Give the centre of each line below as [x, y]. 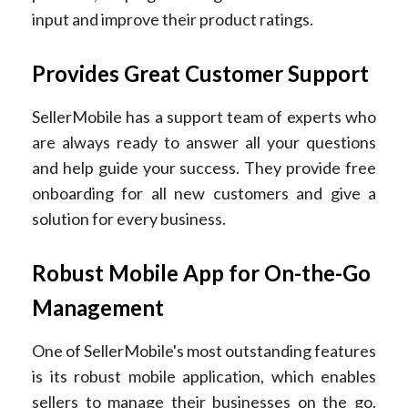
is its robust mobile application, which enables [204, 376]
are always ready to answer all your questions [204, 142]
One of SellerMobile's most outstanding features [204, 350]
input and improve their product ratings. [173, 19]
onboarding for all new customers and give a [204, 193]
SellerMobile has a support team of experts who [204, 116]
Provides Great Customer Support [200, 73]
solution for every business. [130, 218]
